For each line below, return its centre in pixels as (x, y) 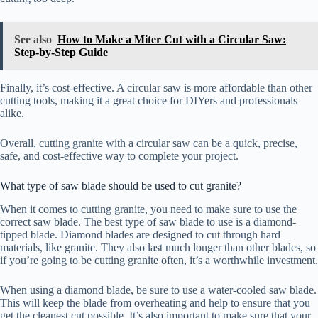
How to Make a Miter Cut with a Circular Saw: (172, 39)
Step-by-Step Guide (61, 52)
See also (33, 39)
